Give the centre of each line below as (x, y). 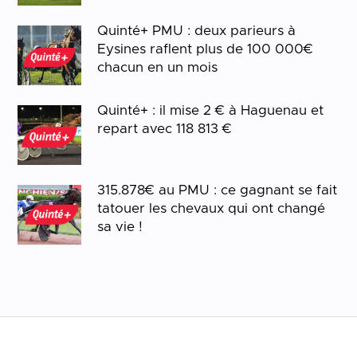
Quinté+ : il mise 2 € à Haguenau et (211, 110)
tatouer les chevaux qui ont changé (212, 208)
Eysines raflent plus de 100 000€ (206, 49)
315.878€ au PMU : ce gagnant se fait (218, 190)
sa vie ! (120, 226)
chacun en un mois (158, 67)
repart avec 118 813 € (165, 128)
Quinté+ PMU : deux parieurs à (197, 30)
